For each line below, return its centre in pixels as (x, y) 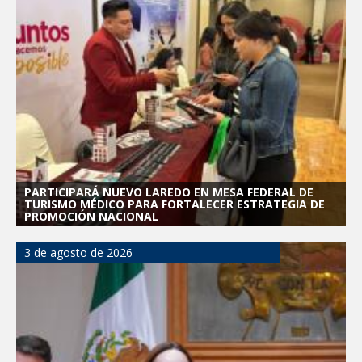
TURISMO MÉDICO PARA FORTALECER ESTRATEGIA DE (175, 204)
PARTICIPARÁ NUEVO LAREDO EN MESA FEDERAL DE (169, 192)
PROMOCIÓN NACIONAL (91, 216)
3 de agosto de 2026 (78, 252)
